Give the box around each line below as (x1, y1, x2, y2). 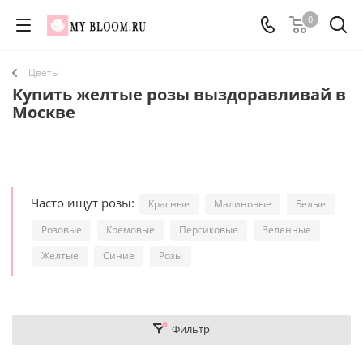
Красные (148, 197, 190, 211)
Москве (12, 101, 75, 123)
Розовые (41, 223, 82, 237)
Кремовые (106, 223, 155, 237)
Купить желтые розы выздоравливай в (12, 83, 346, 105)
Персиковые (179, 223, 238, 237)
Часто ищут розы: (31, 194, 138, 211)
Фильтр (172, 322, 210, 336)
